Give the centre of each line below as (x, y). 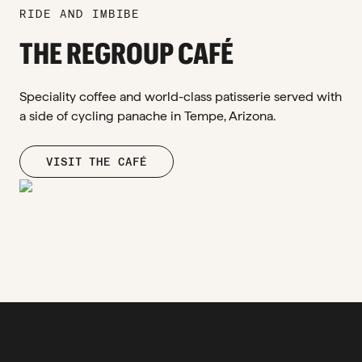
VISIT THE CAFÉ (97, 162)
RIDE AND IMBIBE (80, 14)
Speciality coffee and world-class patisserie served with (181, 97)
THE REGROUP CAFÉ (126, 54)
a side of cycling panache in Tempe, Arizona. (147, 116)
